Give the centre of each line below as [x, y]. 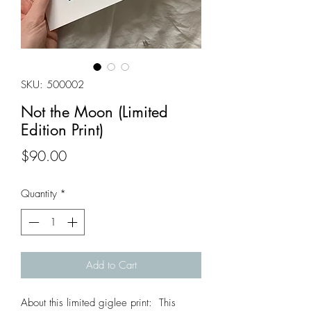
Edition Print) [62, 129]
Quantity [39, 193]
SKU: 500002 [52, 84]
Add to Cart [111, 266]
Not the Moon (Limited [94, 111]
